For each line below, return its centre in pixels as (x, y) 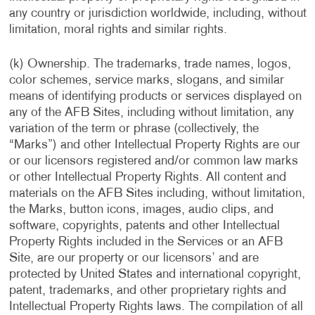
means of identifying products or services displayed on (155, 97)
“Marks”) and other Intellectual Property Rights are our (154, 145)
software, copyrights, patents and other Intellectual (144, 226)
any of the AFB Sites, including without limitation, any (151, 113)
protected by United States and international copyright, (155, 275)
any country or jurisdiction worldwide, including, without (157, 14)
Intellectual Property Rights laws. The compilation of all (156, 307)
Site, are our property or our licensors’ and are (134, 258)
